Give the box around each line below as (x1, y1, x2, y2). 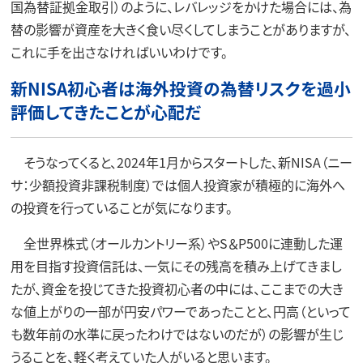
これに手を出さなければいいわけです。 (10, 41, 228, 62)
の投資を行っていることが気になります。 (10, 197, 233, 217)
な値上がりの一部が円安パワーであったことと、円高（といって (10, 301, 351, 321)
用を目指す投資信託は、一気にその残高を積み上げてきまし (10, 255, 342, 275)
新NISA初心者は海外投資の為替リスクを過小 (10, 75, 351, 100)
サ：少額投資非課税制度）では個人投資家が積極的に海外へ (10, 174, 345, 194)
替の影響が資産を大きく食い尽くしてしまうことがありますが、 (10, 19, 351, 39)
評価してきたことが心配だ (10, 99, 201, 124)
